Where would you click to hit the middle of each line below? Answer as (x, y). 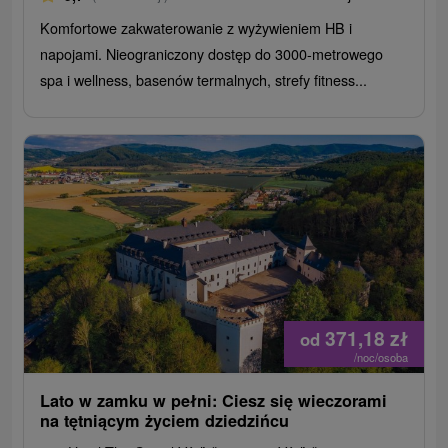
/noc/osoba (380, 357)
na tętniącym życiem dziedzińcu (165, 421)
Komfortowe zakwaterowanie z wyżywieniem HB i (196, 28)
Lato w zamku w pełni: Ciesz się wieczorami (214, 401)
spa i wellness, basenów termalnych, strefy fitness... (204, 80)
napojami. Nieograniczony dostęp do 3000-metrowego (212, 54)
